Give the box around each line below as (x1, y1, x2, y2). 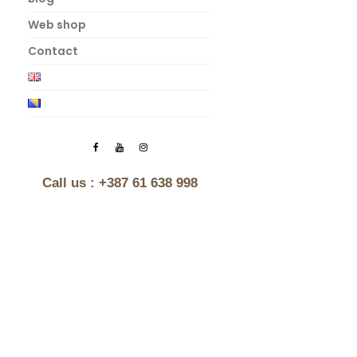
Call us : (41, 175, 95, 190)
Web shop (28, 16, 86, 33)
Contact (28, 42, 78, 59)
